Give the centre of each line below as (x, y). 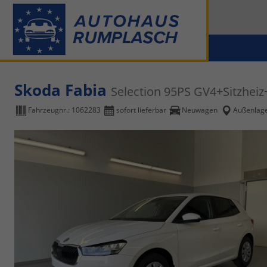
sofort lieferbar (141, 110)
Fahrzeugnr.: (50, 110)
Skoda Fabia (63, 90)
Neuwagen (200, 110)
